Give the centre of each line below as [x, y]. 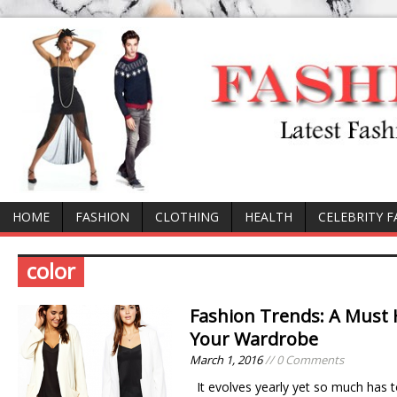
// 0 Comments [303, 359]
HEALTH [269, 216]
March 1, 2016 [226, 359]
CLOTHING [187, 216]
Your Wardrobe [254, 339]
